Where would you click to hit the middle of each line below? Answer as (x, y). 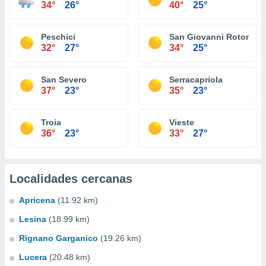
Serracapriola (196, 80)
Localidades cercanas (71, 179)
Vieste (182, 122)
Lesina (33, 219)
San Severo (64, 80)
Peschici (58, 37)
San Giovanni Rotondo (216, 37)
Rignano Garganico (58, 238)
